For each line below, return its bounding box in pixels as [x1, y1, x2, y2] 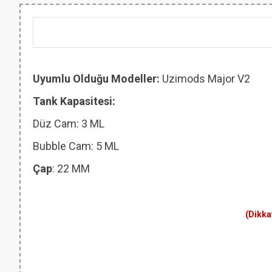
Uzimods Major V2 [162, 72, 253, 85]
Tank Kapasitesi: [33, 95, 115, 107]
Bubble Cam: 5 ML [33, 140, 119, 152]
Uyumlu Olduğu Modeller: [33, 72, 162, 85]
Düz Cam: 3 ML [33, 117, 104, 130]
